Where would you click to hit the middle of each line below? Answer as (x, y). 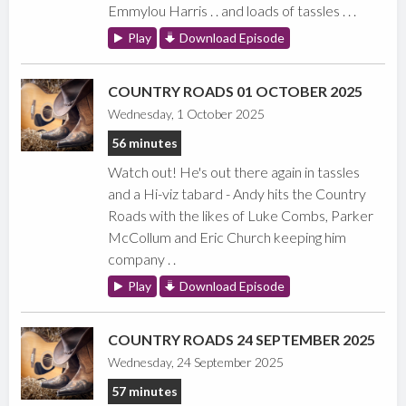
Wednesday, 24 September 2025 (196, 362)
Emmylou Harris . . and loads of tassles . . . (232, 11)
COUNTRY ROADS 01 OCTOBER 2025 (236, 92)
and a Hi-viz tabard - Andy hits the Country (237, 194)
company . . (142, 259)
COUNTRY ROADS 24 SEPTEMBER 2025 (242, 340)
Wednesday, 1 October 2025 (187, 114)
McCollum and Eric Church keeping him (227, 237)
